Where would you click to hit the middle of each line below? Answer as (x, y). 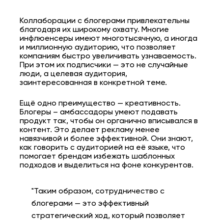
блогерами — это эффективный (90, 204)
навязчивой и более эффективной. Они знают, (106, 139)
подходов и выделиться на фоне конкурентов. (107, 166)
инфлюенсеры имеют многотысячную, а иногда (109, 39)
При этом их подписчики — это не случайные (104, 66)
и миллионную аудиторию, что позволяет (98, 48)
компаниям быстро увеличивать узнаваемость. (108, 57)
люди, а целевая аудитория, (73, 74)
